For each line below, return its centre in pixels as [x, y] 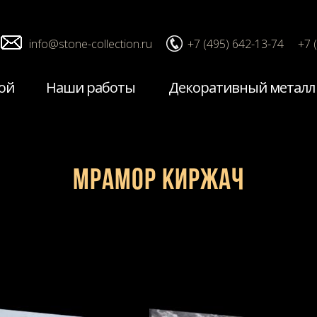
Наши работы [90, 87]
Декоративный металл [241, 87]
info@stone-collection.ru [91, 44]
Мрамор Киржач [158, 181]
